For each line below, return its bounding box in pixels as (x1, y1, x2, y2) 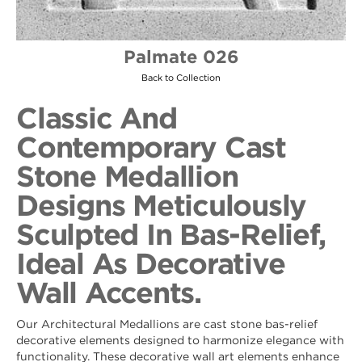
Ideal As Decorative (16, 246, 285, 279)
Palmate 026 (123, 46, 239, 66)
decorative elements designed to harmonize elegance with (16, 334, 344, 346)
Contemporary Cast (16, 130, 286, 162)
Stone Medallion (16, 159, 238, 192)
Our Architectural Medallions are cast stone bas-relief (16, 318, 318, 330)
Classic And (16, 101, 177, 133)
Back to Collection (141, 73, 221, 82)
